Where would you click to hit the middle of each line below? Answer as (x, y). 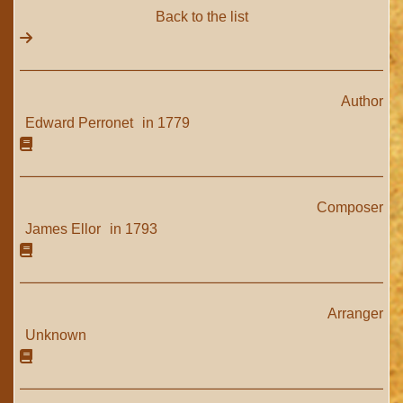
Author (362, 101)
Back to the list (201, 17)
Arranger (355, 313)
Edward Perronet (81, 123)
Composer (350, 207)
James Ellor (65, 229)
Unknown (56, 335)
